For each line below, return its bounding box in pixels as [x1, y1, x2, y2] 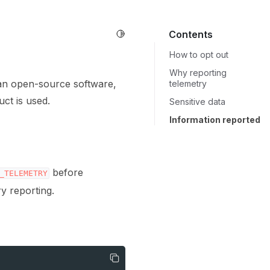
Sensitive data [169, 96, 225, 107]
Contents [169, 28, 213, 40]
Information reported [169, 115, 260, 125]
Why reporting [169, 67, 227, 78]
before [49, 166, 84, 178]
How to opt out [169, 49, 228, 60]
